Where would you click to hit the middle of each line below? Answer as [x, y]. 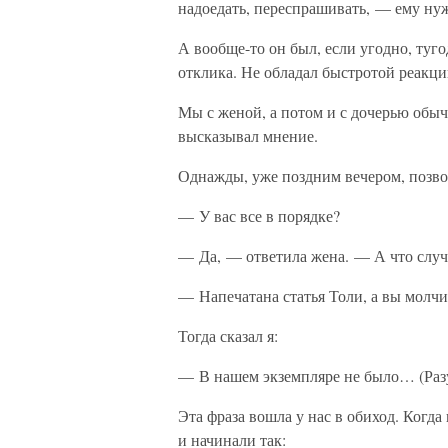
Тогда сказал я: [228, 335]
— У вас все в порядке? [259, 215]
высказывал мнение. [248, 135]
